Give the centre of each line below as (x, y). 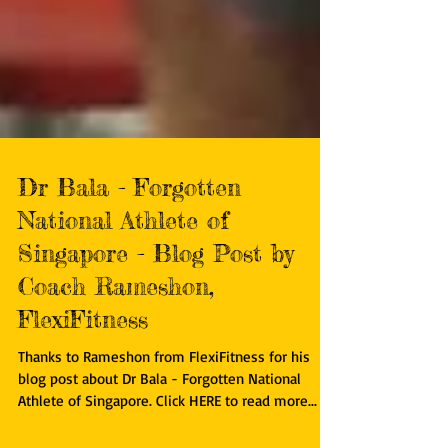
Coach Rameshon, (116, 374)
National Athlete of (123, 308)
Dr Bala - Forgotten (129, 275)
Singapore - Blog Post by (156, 341)
